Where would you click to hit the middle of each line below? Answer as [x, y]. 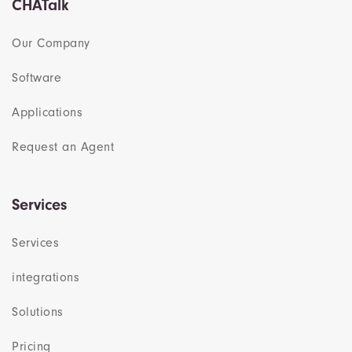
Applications [47, 113]
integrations [46, 278]
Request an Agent [63, 147]
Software [37, 78]
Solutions [38, 312]
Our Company [51, 44]
